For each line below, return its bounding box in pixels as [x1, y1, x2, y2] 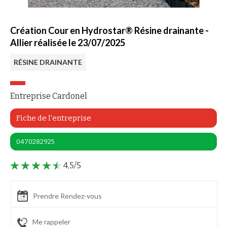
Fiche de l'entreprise [16, 113, 91, 123]
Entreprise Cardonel [10, 91, 87, 101]
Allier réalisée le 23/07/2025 [10, 37, 125, 48]
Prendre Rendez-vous [33, 192, 102, 201]
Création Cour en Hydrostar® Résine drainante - [10, 25, 209, 36]
